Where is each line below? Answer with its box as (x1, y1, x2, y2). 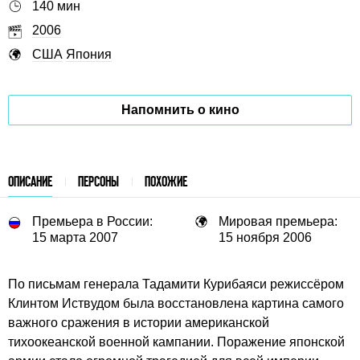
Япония (66, 47, 112, 62)
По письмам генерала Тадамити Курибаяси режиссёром (8, 276, 344, 291)
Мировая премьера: (218, 214, 337, 228)
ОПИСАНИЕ (8, 173, 52, 189)
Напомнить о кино (121, 102, 239, 117)
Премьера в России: (32, 214, 153, 228)
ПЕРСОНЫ (78, 173, 119, 189)
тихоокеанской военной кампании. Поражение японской (8, 334, 345, 349)
